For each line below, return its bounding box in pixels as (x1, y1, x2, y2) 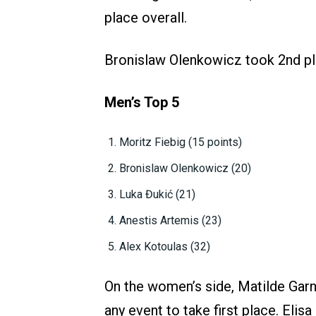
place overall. (104, 8, 187, 26)
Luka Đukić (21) (119, 187, 195, 201)
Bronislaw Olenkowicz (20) (119, 161, 251, 175)
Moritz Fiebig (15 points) (119, 135, 242, 149)
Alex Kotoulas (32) (119, 239, 210, 253)
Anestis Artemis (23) (119, 213, 221, 227)
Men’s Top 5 (104, 93, 179, 111)
